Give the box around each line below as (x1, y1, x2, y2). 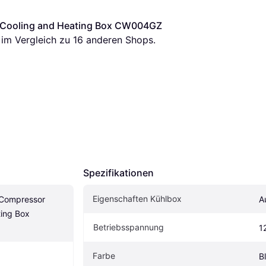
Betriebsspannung (93, 221, 164, 232)
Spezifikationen (83, 166, 154, 179)
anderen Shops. (83, 33, 156, 46)
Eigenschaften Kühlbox (93, 193, 182, 204)
